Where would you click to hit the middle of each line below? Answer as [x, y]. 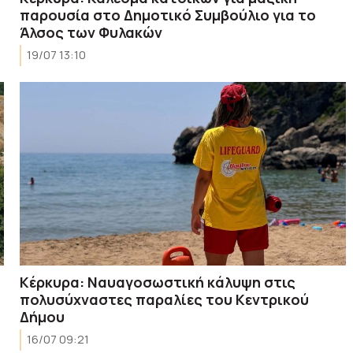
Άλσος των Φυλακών [91, 32]
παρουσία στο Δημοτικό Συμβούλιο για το [168, 15]
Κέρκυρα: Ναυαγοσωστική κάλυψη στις [158, 282]
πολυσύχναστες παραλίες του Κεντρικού [165, 299]
